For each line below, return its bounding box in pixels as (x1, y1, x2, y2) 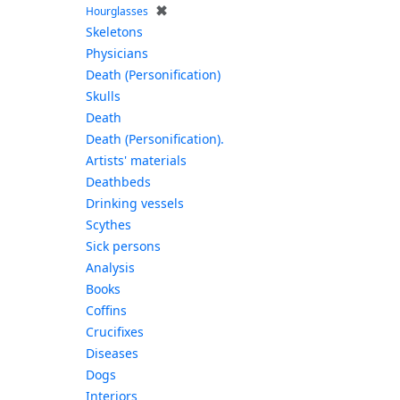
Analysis (85, 259, 135, 277)
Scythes (85, 216, 131, 234)
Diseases (85, 345, 138, 362)
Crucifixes (85, 323, 144, 341)
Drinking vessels (85, 195, 184, 212)
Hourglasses (85, 4, 148, 20)
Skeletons (85, 23, 143, 41)
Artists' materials (85, 152, 187, 170)
